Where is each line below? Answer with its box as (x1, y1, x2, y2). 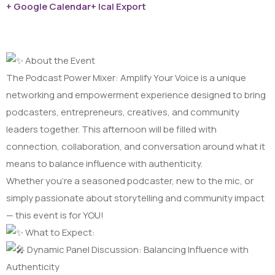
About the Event (23, 54, 95, 67)
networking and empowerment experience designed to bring (6, 88, 266, 101)
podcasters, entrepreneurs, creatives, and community (6, 106, 239, 118)
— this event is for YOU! (6, 209, 104, 222)
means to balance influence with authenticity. (6, 157, 203, 170)
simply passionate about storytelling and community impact (6, 192, 265, 204)
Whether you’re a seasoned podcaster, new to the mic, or (6, 174, 254, 187)
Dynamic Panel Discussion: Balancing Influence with (25, 243, 249, 256)
